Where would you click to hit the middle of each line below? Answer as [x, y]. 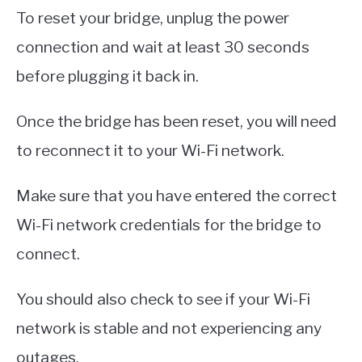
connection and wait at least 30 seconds [163, 46]
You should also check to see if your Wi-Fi [163, 299]
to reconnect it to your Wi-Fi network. [150, 150]
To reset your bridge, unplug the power [153, 17]
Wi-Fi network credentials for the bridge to [169, 224]
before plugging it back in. [107, 76]
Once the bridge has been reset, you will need [177, 121]
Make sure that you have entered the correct [177, 195]
